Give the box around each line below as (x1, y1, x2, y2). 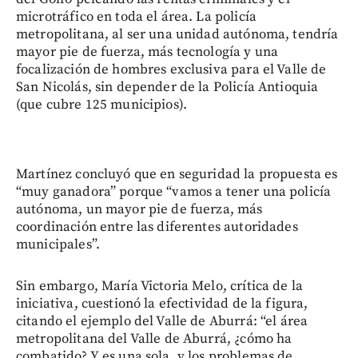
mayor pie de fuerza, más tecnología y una (16, 42, 279, 61)
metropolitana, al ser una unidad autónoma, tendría (16, 25, 339, 43)
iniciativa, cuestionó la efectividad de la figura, (16, 294, 308, 312)
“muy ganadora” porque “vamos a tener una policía (16, 182, 332, 201)
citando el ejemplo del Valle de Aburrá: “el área (16, 312, 308, 330)
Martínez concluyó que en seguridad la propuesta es (16, 165, 338, 183)
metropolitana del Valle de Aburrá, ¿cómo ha (16, 329, 292, 348)
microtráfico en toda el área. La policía (16, 7, 257, 26)
